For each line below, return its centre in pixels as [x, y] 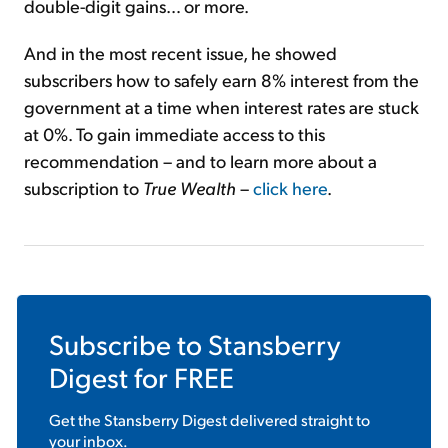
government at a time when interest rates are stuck [221, 107]
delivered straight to [298, 420]
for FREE [181, 377]
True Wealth [191, 188]
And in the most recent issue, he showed [180, 53]
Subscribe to [128, 344]
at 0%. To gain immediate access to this [174, 134]
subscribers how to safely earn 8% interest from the [221, 80]
